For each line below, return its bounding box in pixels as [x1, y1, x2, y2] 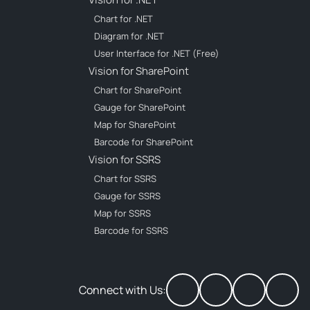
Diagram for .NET [94, 29, 164, 42]
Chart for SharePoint [94, 83, 181, 96]
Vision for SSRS [89, 152, 161, 167]
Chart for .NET [94, 12, 153, 25]
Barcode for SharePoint [94, 135, 193, 148]
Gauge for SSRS [94, 189, 161, 202]
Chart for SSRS [94, 172, 156, 185]
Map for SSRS [94, 206, 151, 219]
